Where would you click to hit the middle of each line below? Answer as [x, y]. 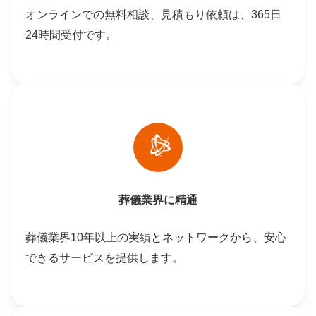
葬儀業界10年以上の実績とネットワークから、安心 [156, 238]
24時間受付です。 [71, 35]
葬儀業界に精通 [158, 200]
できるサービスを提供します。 [104, 258]
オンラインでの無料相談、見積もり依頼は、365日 [153, 14]
